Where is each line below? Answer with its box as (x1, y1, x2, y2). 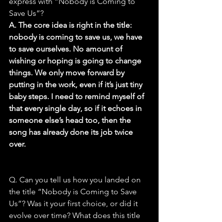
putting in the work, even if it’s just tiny (9, 80, 144, 90)
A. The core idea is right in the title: (9, 20, 134, 30)
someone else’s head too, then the (9, 115, 133, 125)
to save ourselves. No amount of (9, 44, 124, 54)
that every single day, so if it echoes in (9, 104, 144, 113)
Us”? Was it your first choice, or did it (9, 199, 140, 209)
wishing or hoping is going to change (9, 56, 143, 66)
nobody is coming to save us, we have (9, 32, 144, 42)
